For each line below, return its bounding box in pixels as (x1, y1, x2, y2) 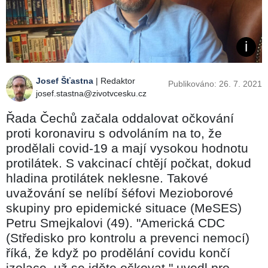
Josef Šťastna (36, 75, 93, 86)
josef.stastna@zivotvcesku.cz (36, 88, 147, 98)
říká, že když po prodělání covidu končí (6, 245, 230, 260)
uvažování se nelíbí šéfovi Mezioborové (6, 185, 233, 200)
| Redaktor (93, 75, 135, 86)
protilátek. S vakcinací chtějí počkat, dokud (6, 156, 251, 170)
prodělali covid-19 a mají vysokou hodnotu (6, 141, 248, 155)
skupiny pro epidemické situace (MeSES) (6, 200, 242, 215)
